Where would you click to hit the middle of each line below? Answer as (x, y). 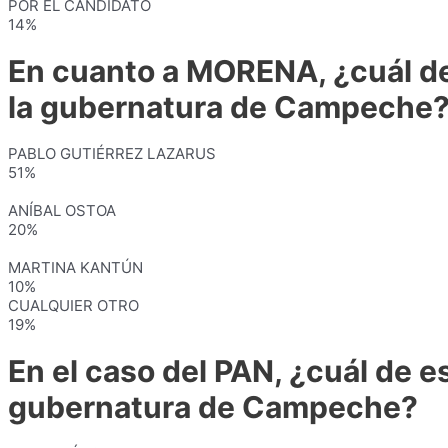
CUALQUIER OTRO (73, 305)
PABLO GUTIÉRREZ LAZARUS (112, 153)
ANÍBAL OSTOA (62, 210)
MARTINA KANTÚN (75, 267)
